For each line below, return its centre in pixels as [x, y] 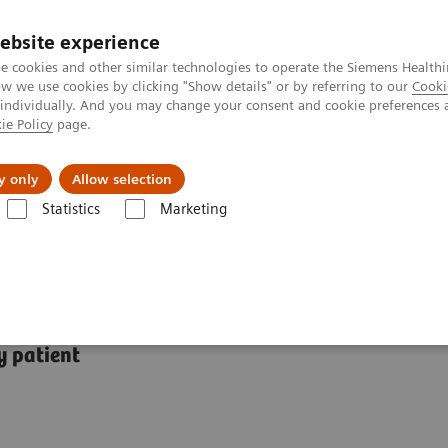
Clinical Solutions [300, 164]
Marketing [193, 209]
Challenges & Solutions [110, 164]
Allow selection [122, 179]
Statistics [70, 209]
